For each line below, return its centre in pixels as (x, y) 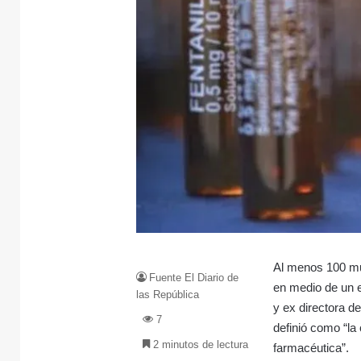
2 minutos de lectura (199, 344)
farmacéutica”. (311, 347)
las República (168, 294)
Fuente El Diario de (194, 277)
